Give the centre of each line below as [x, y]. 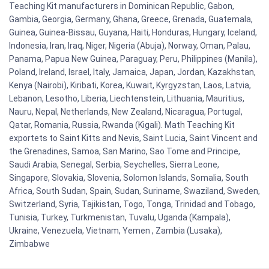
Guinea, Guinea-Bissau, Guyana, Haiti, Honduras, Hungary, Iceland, [133, 33]
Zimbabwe [29, 244]
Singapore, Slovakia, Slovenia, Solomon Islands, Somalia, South [129, 178]
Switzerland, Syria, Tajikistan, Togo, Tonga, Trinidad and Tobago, [132, 204]
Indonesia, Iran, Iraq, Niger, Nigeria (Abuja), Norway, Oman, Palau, [130, 46]
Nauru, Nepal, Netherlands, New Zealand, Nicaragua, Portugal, [126, 112]
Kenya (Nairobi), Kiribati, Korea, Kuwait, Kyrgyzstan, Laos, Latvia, [130, 86]
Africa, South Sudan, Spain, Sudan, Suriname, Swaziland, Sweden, [134, 191]
